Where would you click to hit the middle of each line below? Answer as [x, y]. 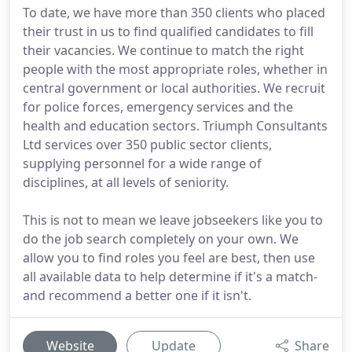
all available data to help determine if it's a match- [170, 277]
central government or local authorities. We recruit [174, 88]
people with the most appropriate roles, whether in [175, 69]
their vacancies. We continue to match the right [163, 50]
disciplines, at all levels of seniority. [126, 182]
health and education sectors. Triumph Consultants [175, 126]
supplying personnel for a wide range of [142, 163]
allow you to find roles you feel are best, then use [169, 258]
